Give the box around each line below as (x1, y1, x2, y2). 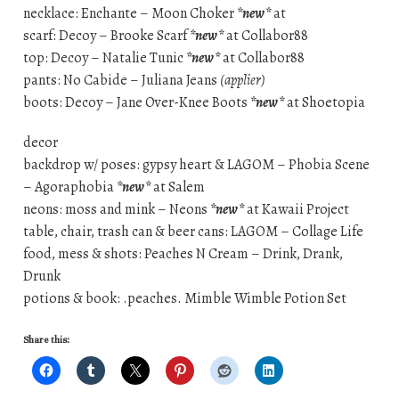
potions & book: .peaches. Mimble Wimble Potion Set (22, 289, 346, 309)
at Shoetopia (283, 93, 365, 113)
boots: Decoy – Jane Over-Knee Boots (22, 93, 250, 113)
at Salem (150, 177, 205, 198)
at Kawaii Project (243, 199, 349, 220)
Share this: (22, 333, 69, 346)
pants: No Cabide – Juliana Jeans (22, 70, 220, 91)
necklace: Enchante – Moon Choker (22, 4, 237, 24)
